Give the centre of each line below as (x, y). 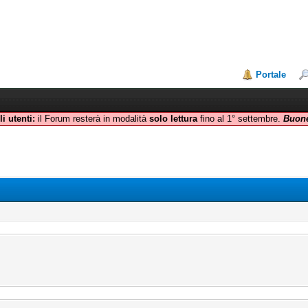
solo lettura (173, 119)
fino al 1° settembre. (240, 119)
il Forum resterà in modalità (92, 119)
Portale (271, 75)
